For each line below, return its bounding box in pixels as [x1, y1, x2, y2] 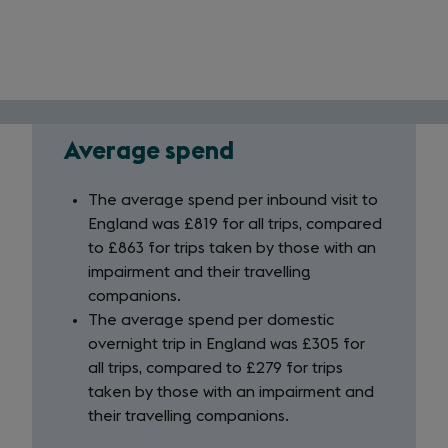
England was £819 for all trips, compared [88, 216, 382, 232]
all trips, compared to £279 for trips [88, 360, 343, 376]
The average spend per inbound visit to [88, 192, 378, 208]
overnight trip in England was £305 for [88, 336, 365, 352]
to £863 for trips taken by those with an [88, 240, 376, 256]
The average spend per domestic [88, 312, 334, 328]
